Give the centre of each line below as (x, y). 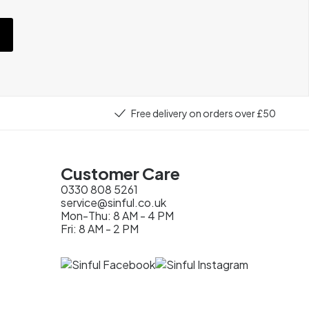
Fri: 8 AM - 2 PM (100, 228)
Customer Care (120, 173)
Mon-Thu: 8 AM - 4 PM (117, 215)
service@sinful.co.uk (113, 202)
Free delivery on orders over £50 (203, 113)
